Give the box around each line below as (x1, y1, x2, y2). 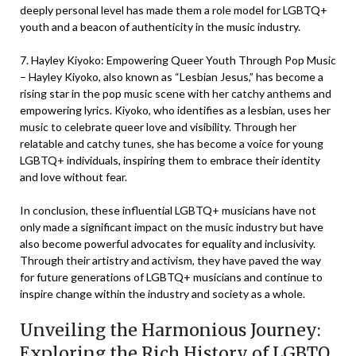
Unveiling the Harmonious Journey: (20, 319, 321, 341)
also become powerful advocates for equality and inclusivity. (20, 237, 315, 250)
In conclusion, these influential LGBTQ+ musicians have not (20, 203, 316, 217)
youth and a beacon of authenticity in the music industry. (20, 20, 300, 33)
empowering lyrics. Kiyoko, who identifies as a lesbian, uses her (20, 103, 331, 117)
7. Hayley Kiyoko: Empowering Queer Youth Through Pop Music (20, 53, 336, 67)
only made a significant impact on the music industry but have (20, 220, 323, 234)
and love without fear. (20, 170, 127, 184)
